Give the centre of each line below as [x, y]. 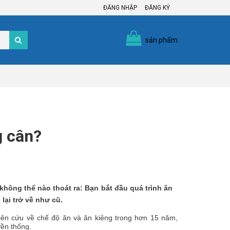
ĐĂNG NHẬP [120, 8]
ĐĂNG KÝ [157, 8]
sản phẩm [161, 40]
